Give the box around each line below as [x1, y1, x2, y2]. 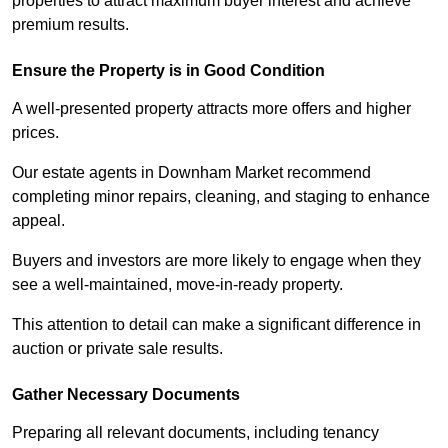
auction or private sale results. [12, 340, 223, 358]
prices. [12, 124, 59, 142]
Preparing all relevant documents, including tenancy [12, 424, 379, 442]
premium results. [12, 16, 129, 34]
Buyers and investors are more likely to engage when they [12, 252, 421, 270]
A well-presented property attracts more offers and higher [12, 100, 411, 118]
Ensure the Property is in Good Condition [12, 62, 325, 80]
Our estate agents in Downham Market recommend [12, 164, 371, 182]
